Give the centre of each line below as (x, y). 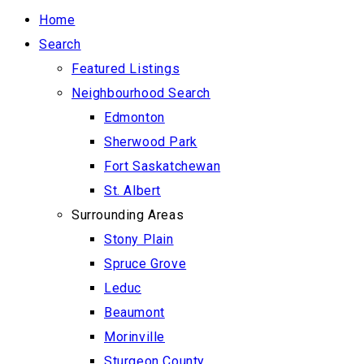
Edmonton (134, 117)
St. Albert (132, 191)
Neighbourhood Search (141, 93)
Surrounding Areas (128, 215)
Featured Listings (126, 69)
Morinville (134, 337)
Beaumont (134, 312)
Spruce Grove (145, 264)
